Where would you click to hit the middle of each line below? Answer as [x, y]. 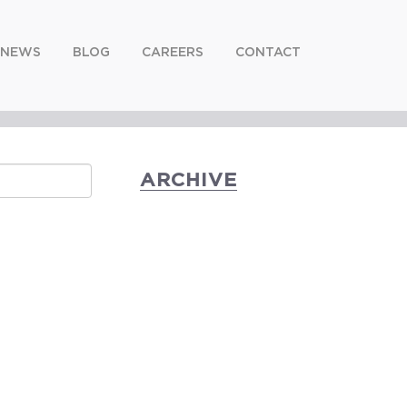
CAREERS [173, 53]
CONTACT [268, 53]
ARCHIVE [189, 180]
